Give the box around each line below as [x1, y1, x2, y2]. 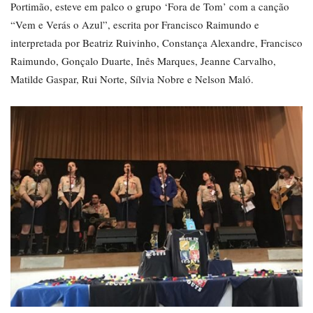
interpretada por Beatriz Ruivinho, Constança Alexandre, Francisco [10, 35, 303, 50]
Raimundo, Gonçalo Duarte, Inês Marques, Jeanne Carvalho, [10, 53, 276, 68]
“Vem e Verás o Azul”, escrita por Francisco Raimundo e [10, 17, 259, 31]
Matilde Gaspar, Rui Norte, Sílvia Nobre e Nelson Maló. [10, 71, 254, 86]
